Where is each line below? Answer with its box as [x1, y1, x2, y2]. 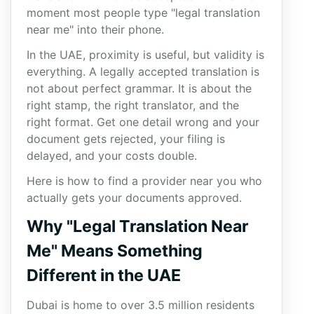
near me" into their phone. [27, 22, 164, 36]
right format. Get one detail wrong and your [27, 115, 259, 129]
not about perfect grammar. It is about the [27, 81, 252, 95]
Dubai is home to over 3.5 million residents [27, 298, 254, 312]
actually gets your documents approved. [27, 191, 242, 205]
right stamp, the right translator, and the [27, 98, 239, 112]
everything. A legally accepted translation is [27, 64, 259, 78]
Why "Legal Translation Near [27, 217, 248, 236]
